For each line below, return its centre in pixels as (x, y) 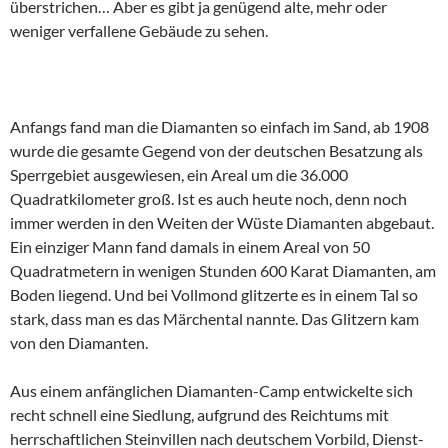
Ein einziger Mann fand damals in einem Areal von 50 (190, 246)
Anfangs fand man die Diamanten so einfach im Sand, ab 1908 (219, 126)
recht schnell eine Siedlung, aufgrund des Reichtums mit (199, 414)
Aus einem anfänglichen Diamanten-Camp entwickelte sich (211, 390)
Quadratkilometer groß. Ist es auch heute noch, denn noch (208, 198)
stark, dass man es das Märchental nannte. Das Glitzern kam (214, 318)
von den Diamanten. (79, 342)
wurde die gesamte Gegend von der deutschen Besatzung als (216, 150)
